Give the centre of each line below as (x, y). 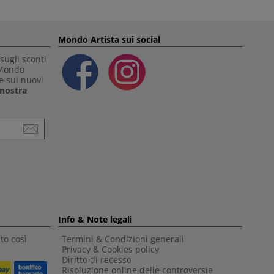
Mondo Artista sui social (109, 39)
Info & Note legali (95, 219)
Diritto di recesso (97, 259)
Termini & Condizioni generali (123, 239)
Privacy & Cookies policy (110, 249)
